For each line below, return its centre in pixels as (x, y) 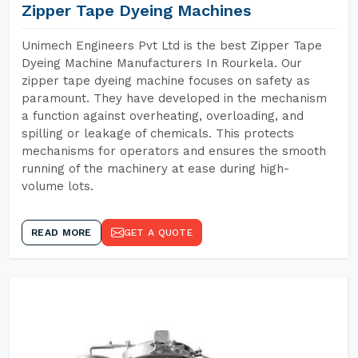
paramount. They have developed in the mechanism (174, 98)
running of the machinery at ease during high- (155, 169)
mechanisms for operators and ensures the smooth (174, 151)
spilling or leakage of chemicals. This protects (158, 133)
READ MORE (62, 233)
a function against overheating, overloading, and (163, 116)
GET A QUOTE (158, 233)
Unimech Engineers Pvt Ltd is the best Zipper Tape (172, 46)
